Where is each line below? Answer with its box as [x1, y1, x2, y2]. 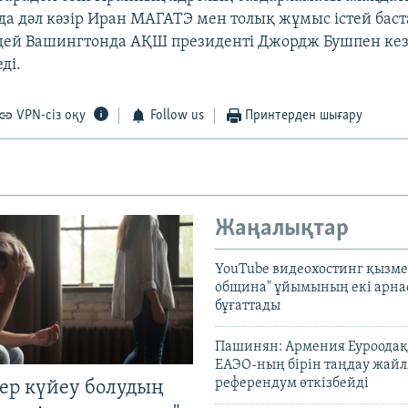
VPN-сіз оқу [16, 108, 87, 124]
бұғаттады [215, 298, 280, 313]
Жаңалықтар [215, 217, 349, 242]
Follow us [149, 108, 204, 124]
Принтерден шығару [245, 108, 363, 124]
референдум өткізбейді [215, 375, 369, 391]
